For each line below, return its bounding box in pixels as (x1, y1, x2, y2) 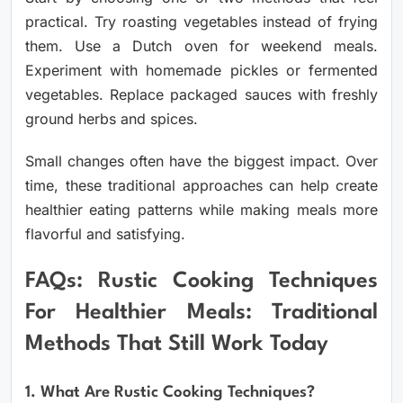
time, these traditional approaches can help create (25, 176, 378, 195)
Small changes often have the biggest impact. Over (25, 152, 378, 171)
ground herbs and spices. (25, 110, 198, 129)
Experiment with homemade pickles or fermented (25, 61, 378, 80)
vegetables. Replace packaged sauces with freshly (25, 85, 378, 104)
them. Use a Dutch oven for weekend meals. (25, 37, 378, 56)
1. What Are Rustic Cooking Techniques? (25, 384, 315, 400)
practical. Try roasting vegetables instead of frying (25, 13, 378, 31)
